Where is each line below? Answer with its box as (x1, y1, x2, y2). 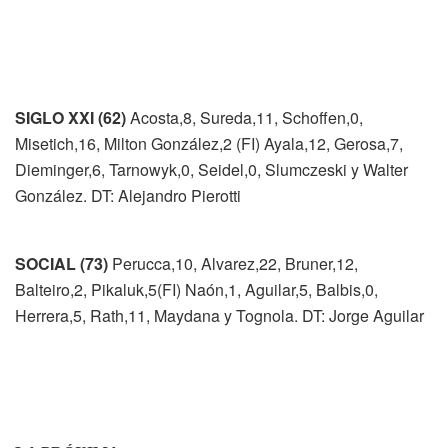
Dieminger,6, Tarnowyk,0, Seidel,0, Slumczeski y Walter (15, 157, 408, 181)
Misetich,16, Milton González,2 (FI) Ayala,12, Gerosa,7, (15, 131, 403, 155)
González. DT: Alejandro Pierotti (15, 183, 241, 207)
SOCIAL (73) (15, 251, 108, 275)
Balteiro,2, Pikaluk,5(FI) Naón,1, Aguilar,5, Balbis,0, (15, 277, 378, 301)
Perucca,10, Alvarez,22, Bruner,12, (108, 251, 358, 275)
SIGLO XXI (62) (15, 105, 126, 129)
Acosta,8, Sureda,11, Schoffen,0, (126, 105, 363, 129)
